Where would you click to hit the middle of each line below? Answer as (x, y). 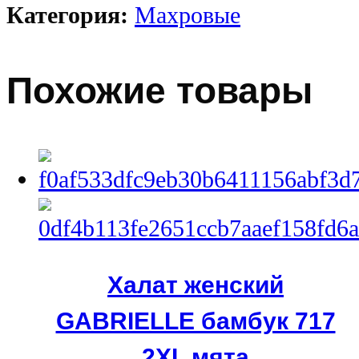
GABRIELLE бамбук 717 (196, 321)
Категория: (71, 16)
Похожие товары (159, 91)
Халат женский (196, 285)
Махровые (188, 16)
